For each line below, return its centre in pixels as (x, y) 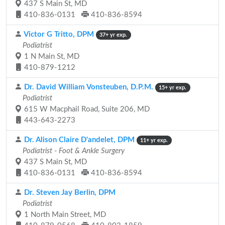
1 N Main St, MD (51, 57)
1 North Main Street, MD (64, 215)
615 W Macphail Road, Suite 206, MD (86, 109)
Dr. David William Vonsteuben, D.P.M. (88, 87)
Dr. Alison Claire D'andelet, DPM (78, 140)
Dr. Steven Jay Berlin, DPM (69, 193)
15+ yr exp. (173, 88)
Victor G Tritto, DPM (58, 34)
